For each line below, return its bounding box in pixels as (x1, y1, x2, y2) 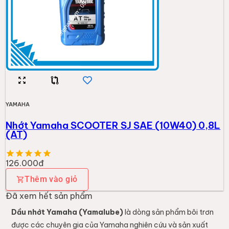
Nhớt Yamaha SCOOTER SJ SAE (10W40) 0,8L (6, 119, 221, 132)
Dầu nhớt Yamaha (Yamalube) (11, 208, 123, 217)
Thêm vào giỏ (25, 174, 78, 185)
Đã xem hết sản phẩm (6, 191, 93, 201)
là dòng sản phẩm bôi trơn (123, 208, 214, 217)
